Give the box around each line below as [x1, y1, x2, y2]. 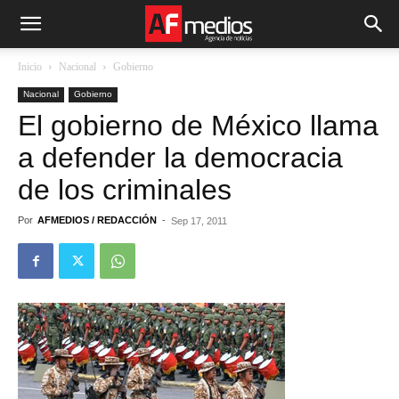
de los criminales [18, 174, 232, 206]
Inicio [18, 61, 42, 73]
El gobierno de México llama [18, 110, 379, 142]
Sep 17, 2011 [171, 216, 227, 226]
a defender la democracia [18, 142, 343, 174]
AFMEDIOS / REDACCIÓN [37, 215, 157, 225]
